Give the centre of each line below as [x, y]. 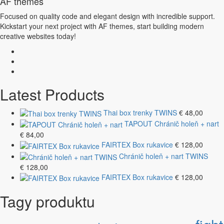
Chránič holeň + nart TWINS [163, 156]
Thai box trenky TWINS [140, 112]
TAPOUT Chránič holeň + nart [172, 123]
